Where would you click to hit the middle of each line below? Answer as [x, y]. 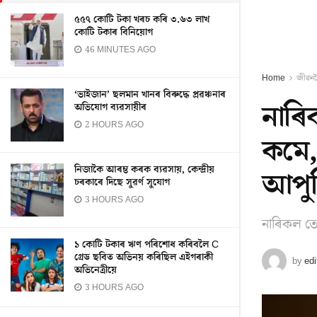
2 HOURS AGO [113, 125]
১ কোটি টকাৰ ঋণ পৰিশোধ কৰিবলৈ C [146, 245]
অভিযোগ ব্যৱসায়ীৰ [110, 108]
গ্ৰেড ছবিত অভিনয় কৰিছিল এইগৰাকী [144, 258]
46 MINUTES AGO [119, 50]
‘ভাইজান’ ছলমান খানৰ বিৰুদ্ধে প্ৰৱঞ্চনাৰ [150, 95]
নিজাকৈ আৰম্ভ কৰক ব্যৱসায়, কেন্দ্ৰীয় [144, 170]
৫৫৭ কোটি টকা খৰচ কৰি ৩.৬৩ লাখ [142, 20]
